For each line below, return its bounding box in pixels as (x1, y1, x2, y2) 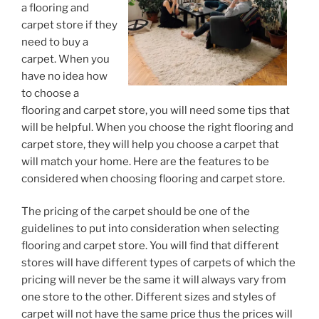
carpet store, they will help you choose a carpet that (21, 137, 279, 151)
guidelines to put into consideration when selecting (21, 222, 279, 236)
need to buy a (21, 35, 88, 48)
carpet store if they (21, 18, 117, 31)
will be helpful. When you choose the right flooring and (21, 120, 293, 134)
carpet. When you (21, 52, 110, 66)
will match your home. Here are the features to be (21, 155, 269, 168)
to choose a (21, 86, 79, 100)
